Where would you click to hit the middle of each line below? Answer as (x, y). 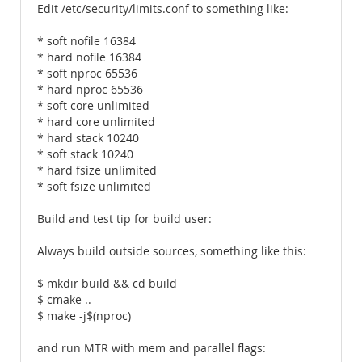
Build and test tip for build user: (124, 219)
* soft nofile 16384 (86, 41)
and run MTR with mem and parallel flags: (152, 348)
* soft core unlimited (93, 106)
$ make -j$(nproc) (84, 316)
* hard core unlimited (96, 122)
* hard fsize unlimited (97, 170)
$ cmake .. (64, 300)
